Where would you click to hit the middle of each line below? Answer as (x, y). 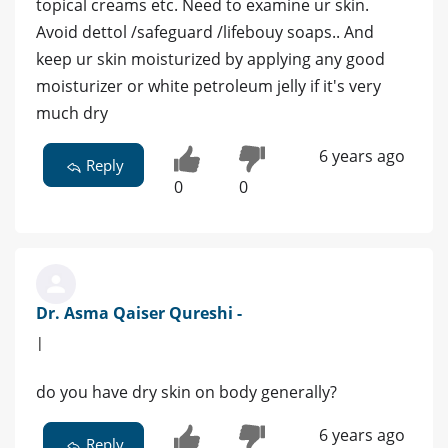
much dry (72, 113)
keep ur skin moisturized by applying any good (210, 59)
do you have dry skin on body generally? (186, 392)
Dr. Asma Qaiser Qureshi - (139, 313)
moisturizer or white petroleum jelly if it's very (208, 86)
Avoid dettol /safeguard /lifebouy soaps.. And (205, 32)
